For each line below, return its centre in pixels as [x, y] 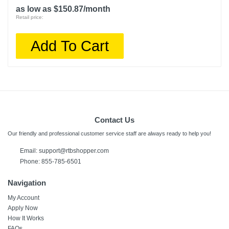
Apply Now [23, 208]
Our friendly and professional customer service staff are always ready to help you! [109, 133]
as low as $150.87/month [63, 9]
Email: [29, 151]
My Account [24, 198]
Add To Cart [70, 46]
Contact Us [114, 120]
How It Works [26, 218]
